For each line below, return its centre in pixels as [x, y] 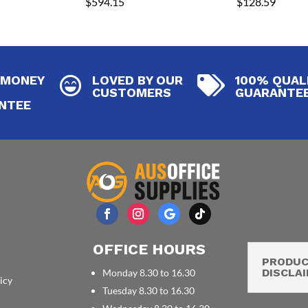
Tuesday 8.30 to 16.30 [149, 290]
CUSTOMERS [132, 92]
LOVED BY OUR [138, 80]
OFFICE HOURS [150, 249]
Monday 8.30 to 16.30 [149, 272]
